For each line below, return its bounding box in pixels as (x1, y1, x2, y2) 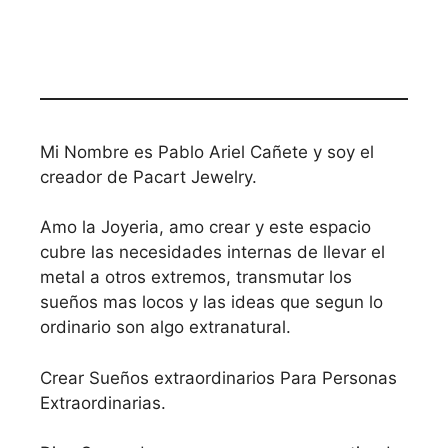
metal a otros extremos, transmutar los (40, 267, 352, 288)
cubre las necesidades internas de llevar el (40, 242, 385, 263)
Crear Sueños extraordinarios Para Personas (40, 367, 397, 388)
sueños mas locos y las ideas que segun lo (40, 292, 383, 313)
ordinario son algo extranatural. (40, 317, 291, 338)
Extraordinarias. (40, 392, 166, 413)
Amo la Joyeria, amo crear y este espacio (40, 217, 371, 238)
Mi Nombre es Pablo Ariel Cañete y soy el (40, 141, 374, 162)
